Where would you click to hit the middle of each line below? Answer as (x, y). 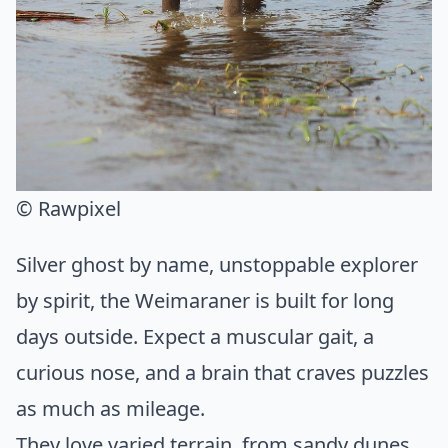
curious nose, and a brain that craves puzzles (222, 372)
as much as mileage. (110, 408)
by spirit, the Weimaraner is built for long (205, 300)
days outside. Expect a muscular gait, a (195, 336)
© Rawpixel (68, 208)
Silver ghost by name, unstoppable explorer (217, 264)
